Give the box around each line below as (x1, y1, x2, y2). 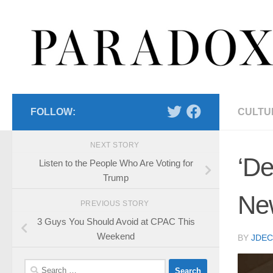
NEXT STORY (90, 141, 142, 149)
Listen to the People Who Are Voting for (38, 157, 193, 168)
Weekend (97, 230, 135, 241)
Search (24, 260, 52, 271)
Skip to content (16, 12, 87, 22)
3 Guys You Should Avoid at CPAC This (37, 216, 195, 227)
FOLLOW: (30, 107, 76, 117)
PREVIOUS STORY (80, 199, 152, 208)
